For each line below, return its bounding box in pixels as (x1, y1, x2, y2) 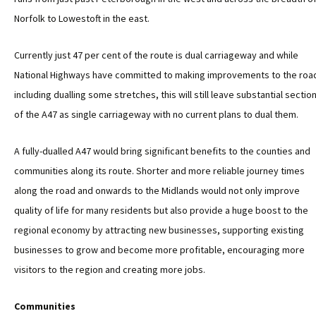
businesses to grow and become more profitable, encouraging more (14, 243, 305, 256)
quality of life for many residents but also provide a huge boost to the (14, 204, 308, 217)
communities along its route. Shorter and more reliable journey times (14, 164, 305, 177)
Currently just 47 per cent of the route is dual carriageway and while (14, 49, 298, 61)
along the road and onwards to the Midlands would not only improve (14, 184, 300, 197)
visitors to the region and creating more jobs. (14, 263, 205, 276)
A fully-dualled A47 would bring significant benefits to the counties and (14, 145, 310, 157)
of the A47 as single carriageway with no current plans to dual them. (14, 108, 298, 121)
